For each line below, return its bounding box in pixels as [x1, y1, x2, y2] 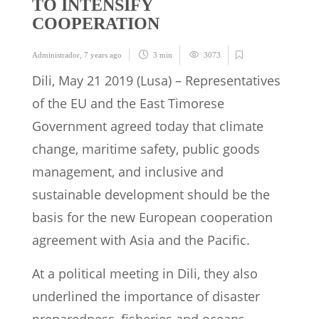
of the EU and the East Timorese [32, 95, 224, 113]
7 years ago [84, 51, 122, 60]
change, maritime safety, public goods [32, 140, 260, 158]
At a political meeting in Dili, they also [32, 265, 258, 283]
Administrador [32, 51, 80, 60]
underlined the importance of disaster [32, 288, 260, 305]
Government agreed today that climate [32, 117, 263, 135]
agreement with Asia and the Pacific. [32, 231, 250, 249]
